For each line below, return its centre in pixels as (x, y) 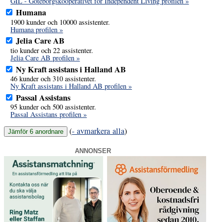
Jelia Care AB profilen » (45, 57)
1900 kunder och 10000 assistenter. (60, 22)
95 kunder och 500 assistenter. (54, 107)
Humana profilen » (37, 29)
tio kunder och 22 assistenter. (52, 50)
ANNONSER (93, 151)
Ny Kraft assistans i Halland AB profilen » (71, 86)
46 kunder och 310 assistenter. (54, 79)
